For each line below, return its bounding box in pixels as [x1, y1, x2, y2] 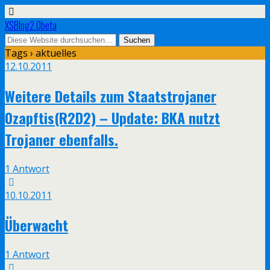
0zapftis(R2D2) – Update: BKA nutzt [5, 106, 220, 128]
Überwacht [5, 213, 68, 236]
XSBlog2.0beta [5, 18, 57, 33]
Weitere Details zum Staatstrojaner [5, 84, 216, 107]
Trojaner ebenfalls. [5, 128, 118, 150]
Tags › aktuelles [5, 46, 77, 60]
